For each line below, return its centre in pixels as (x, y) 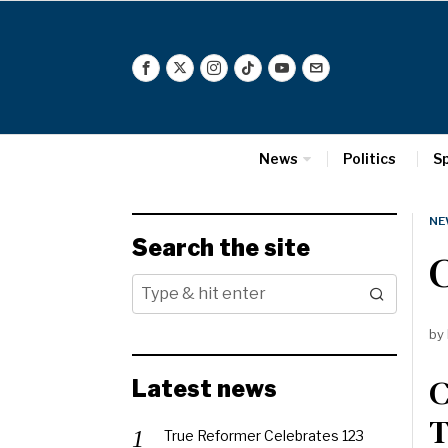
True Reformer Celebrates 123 (264, 435)
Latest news (204, 389)
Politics (369, 158)
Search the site (221, 248)
